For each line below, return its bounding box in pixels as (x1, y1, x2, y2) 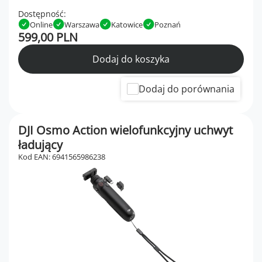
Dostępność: (18, 8, 66, 20)
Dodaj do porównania (139, 82, 235, 96)
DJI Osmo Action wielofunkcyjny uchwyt (18, 122, 233, 139)
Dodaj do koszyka (92, 53, 170, 66)
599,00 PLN (18, 29, 78, 46)
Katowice (111, 19, 143, 30)
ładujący (18, 137, 63, 153)
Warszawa (64, 19, 99, 30)
